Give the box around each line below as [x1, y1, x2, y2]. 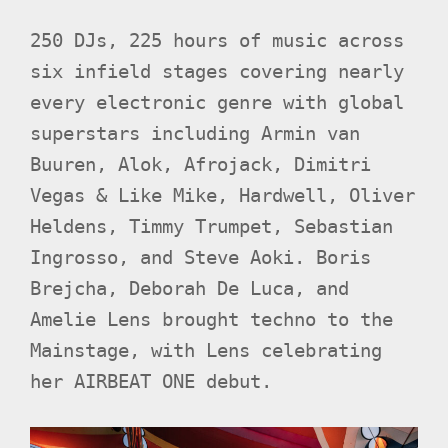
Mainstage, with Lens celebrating [30, 339, 382, 361]
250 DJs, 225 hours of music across [30, 29, 404, 51]
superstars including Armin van [30, 122, 360, 144]
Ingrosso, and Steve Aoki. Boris [30, 246, 371, 268]
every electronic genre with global [30, 91, 404, 113]
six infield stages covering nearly [30, 60, 404, 82]
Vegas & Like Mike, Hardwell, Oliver [30, 184, 415, 206]
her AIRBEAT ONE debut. [30, 370, 272, 392]
